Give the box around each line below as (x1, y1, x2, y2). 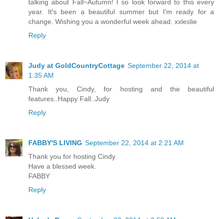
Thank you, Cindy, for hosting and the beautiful (28, 85, 214, 93)
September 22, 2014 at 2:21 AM (85, 138, 184, 147)
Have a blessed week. (28, 162, 96, 170)
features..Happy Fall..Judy (28, 94, 109, 103)
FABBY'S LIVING (28, 138, 82, 147)
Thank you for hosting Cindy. (28, 152, 117, 160)
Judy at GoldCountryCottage (28, 61, 125, 69)
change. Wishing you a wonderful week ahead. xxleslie (28, 17, 197, 25)
